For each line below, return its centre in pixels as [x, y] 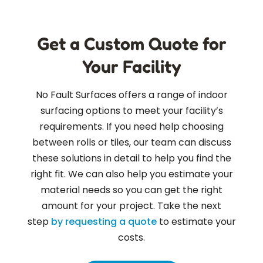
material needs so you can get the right [131, 190]
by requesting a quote [104, 222]
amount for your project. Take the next [131, 206]
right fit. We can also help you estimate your [131, 174]
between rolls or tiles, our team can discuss [131, 143]
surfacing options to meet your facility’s [131, 111]
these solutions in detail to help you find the [131, 159]
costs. [131, 238]
